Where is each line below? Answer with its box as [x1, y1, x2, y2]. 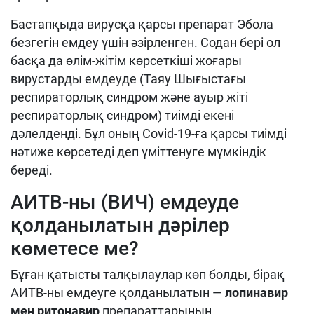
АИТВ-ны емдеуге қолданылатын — [11, 285, 225, 301]
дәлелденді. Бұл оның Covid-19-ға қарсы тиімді [11, 126, 287, 142]
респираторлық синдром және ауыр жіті [11, 90, 248, 105]
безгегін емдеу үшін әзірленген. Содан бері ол [11, 35, 280, 50]
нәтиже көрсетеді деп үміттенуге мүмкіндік [11, 144, 266, 160]
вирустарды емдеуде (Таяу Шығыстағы [11, 71, 246, 87]
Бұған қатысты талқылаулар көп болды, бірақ [11, 267, 285, 282]
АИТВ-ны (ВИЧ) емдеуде [11, 191, 239, 214]
